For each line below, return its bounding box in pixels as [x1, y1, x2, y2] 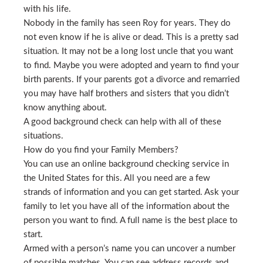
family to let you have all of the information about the [23, 202, 230, 211]
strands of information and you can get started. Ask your [23, 188, 239, 197]
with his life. [23, 5, 71, 14]
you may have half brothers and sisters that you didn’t [23, 89, 229, 98]
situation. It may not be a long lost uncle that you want [23, 47, 233, 56]
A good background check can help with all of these [23, 117, 221, 126]
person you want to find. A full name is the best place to [23, 216, 238, 225]
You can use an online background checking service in [23, 160, 229, 168]
